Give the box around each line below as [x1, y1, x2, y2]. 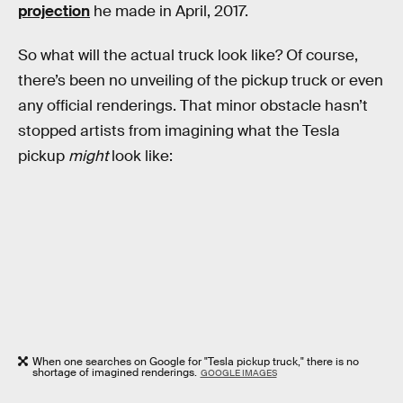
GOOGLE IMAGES [200, 367, 277, 380]
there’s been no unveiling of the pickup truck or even [18, 71, 383, 91]
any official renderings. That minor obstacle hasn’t [18, 96, 368, 116]
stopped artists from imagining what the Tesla [18, 121, 340, 141]
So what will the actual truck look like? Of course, [18, 46, 358, 66]
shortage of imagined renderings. [32, 365, 197, 381]
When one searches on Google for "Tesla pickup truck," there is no [32, 354, 359, 370]
